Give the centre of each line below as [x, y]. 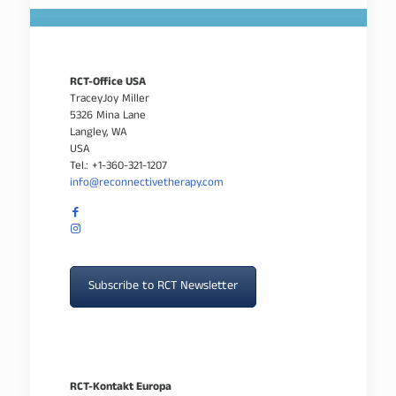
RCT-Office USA [107, 83]
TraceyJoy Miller [109, 99]
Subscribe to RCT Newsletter [163, 286]
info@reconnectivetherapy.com [146, 183]
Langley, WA [98, 133]
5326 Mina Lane [107, 116]
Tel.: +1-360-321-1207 [118, 167]
